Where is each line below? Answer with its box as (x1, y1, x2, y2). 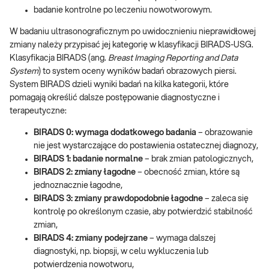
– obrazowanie (196, 128, 253, 137)
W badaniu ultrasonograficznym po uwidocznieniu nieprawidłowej (10, 27, 256, 36)
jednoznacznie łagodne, (34, 181, 122, 190)
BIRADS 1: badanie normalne (34, 154, 145, 163)
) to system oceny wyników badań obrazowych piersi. (38, 67, 237, 76)
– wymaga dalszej (148, 234, 216, 243)
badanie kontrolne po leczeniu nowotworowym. (34, 5, 212, 14)
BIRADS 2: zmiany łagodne (34, 168, 136, 177)
